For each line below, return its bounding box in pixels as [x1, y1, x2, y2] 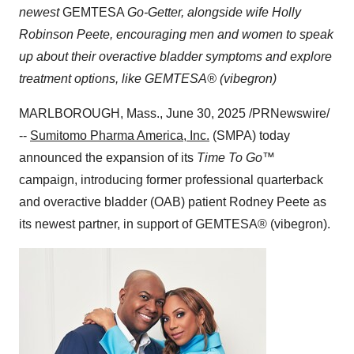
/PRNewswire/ [246, 107, 330, 120]
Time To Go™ [197, 151, 275, 164]
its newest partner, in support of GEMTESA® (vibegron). [19, 217, 330, 231]
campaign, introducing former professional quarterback [19, 173, 323, 186]
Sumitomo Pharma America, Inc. [30, 129, 209, 142]
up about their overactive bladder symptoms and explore [19, 50, 332, 63]
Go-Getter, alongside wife [127, 6, 272, 19]
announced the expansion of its [19, 151, 197, 164]
